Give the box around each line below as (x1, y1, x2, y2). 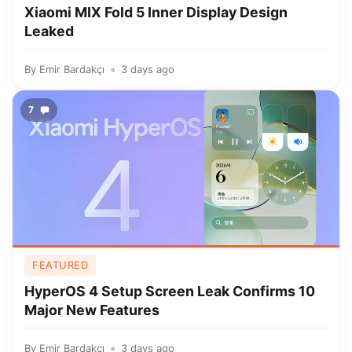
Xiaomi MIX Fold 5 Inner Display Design (24, 4, 288, 20)
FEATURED (32, 258, 88, 271)
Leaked (24, 23, 74, 39)
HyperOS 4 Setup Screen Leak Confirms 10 (24, 283, 315, 299)
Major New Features (24, 302, 159, 318)
